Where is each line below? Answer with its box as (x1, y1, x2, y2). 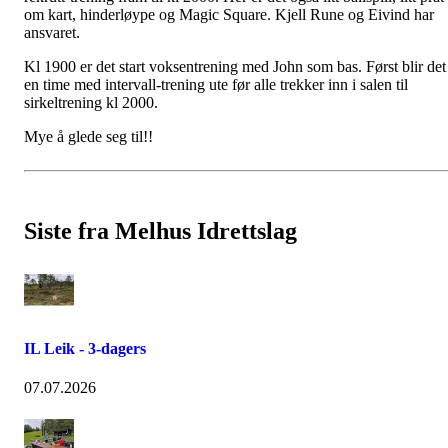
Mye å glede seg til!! (24, 128, 153, 145)
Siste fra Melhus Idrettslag (24, 217, 297, 244)
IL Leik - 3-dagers (24, 340, 146, 358)
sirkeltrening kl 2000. (24, 94, 162, 111)
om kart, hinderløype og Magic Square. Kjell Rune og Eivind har (24, 6, 434, 23)
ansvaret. (24, 24, 80, 41)
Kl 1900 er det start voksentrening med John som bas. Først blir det (24, 58, 446, 75)
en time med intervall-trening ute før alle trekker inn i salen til (24, 76, 408, 93)
